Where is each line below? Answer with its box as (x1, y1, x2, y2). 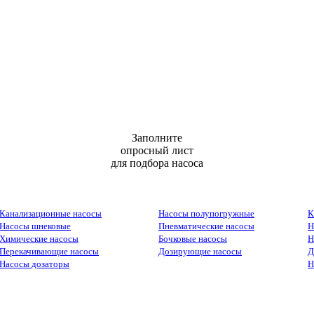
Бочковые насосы (158, 233, 227, 244)
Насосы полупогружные (158, 208, 254, 219)
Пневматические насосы (158, 221, 254, 231)
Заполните (132, 132, 182, 144)
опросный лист (121, 144, 193, 156)
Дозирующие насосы (158, 246, 242, 257)
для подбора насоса (111, 157, 203, 169)
